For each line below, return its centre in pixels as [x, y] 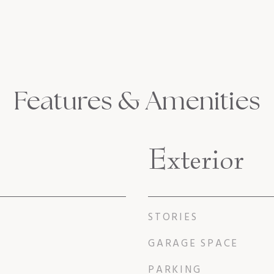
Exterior [196, 159]
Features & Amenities [137, 100]
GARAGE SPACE [193, 243]
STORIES [173, 217]
